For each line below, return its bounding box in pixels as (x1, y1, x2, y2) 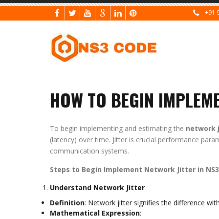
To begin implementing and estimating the (50, 124, 186, 133)
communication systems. (50, 146, 129, 155)
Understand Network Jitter (50, 183, 145, 192)
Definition (50, 198, 85, 207)
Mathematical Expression (50, 208, 140, 218)
